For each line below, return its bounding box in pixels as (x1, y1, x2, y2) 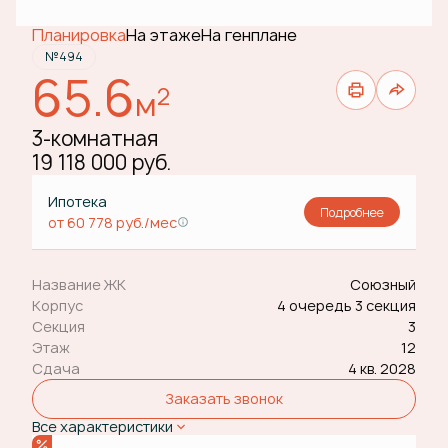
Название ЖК (32, 275, 126, 294)
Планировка (32, 24, 126, 46)
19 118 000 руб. (32, 149, 171, 176)
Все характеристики (32, 417, 173, 436)
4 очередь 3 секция (277, 296, 416, 315)
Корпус (32, 296, 83, 315)
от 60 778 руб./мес (48, 213, 177, 232)
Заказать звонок (165, 389, 283, 408)
